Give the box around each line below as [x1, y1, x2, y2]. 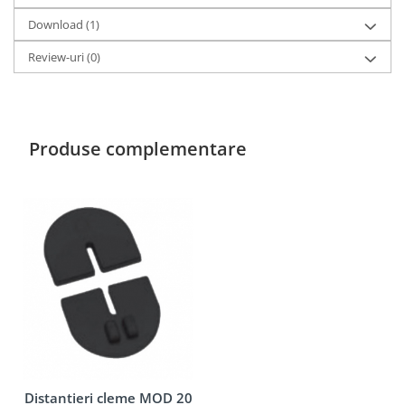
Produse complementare [29, 136, 247, 161]
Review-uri [28, 48, 87, 65]
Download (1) [28, 15, 99, 33]
